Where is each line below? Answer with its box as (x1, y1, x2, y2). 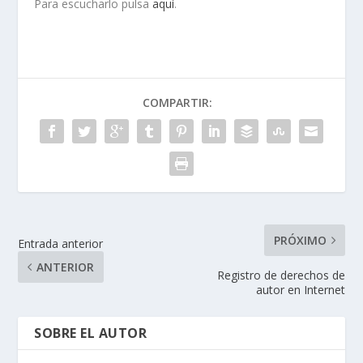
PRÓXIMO (273, 233, 327, 248)
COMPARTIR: (143, 95, 212, 110)
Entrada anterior (18, 236, 104, 251)
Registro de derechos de (216, 267, 345, 283)
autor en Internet (255, 282, 345, 297)
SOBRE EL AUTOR (34, 324, 147, 342)
